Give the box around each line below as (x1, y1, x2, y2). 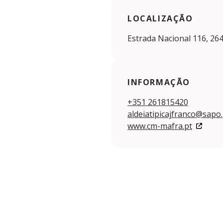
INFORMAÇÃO (127, 76, 190, 88)
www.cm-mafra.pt (127, 120, 192, 131)
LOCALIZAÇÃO (127, 12, 193, 24)
